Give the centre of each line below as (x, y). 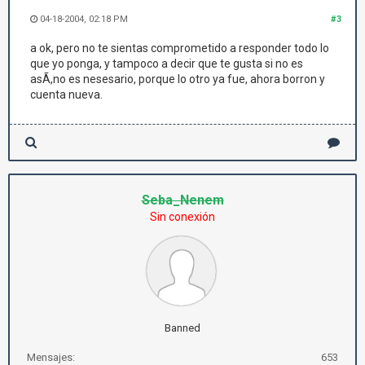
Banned (182, 328)
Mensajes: (51, 357)
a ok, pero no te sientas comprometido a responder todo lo (180, 48)
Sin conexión (182, 217)
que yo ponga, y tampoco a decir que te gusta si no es (167, 64)
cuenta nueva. (66, 95)
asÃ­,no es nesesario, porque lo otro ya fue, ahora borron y (178, 79)
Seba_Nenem (182, 200)
